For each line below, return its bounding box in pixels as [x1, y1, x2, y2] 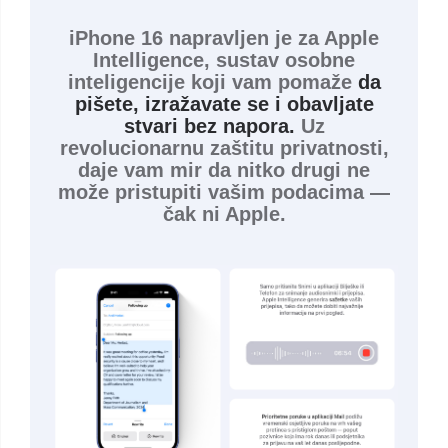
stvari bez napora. [123, 114, 295, 137]
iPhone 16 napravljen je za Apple [69, 26, 379, 49]
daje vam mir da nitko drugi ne [78, 158, 370, 181]
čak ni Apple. [162, 202, 286, 225]
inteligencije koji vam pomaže [67, 70, 358, 93]
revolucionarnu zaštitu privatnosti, [59, 136, 389, 159]
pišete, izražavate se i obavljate [74, 92, 374, 115]
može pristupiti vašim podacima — [58, 180, 390, 203]
